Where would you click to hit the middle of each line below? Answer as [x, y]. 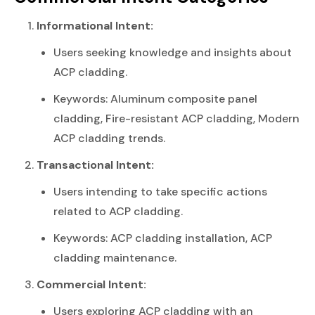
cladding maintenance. [115, 257]
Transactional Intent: [95, 165]
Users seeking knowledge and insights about [173, 52]
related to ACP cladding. [118, 211]
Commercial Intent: [91, 284]
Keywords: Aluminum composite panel [155, 98]
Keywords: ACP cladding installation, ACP [163, 238]
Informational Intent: [95, 25]
